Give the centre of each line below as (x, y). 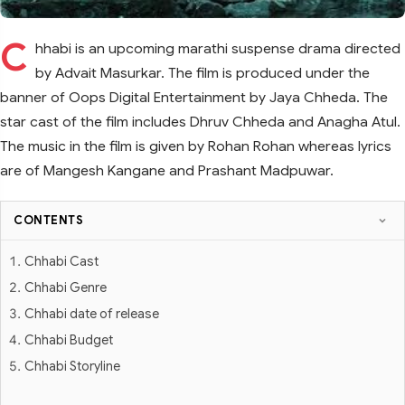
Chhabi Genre (66, 287)
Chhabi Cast (61, 261)
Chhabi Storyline (72, 366)
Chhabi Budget (69, 340)
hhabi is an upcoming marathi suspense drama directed (218, 48)
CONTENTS (48, 221)
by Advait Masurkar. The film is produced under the (202, 73)
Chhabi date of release (92, 314)
